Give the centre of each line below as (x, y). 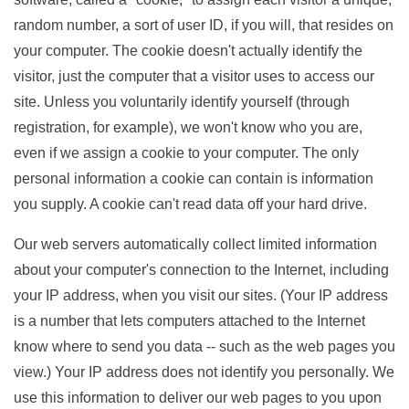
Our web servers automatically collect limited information (195, 244)
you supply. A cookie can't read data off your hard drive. (190, 204)
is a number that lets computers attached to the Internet (189, 321)
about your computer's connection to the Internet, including (201, 270)
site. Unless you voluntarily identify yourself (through (182, 102)
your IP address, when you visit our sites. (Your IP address (201, 295)
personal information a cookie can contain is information (194, 178)
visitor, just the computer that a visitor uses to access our (194, 76)
